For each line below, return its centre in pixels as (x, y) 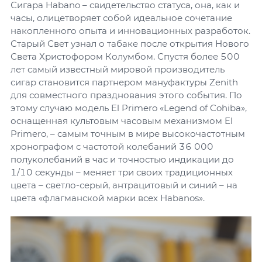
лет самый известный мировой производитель (118, 69)
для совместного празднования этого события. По (126, 95)
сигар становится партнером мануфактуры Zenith (124, 82)
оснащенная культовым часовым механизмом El (122, 120)
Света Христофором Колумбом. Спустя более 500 (125, 56)
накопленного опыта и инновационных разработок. (130, 30)
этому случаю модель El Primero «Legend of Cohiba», (129, 108)
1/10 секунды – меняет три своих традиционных (122, 172)
